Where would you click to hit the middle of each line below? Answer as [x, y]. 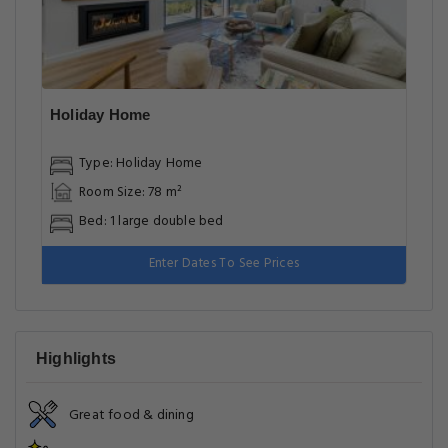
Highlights [76, 358]
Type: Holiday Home [141, 163]
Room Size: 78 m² [131, 192]
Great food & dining [131, 415]
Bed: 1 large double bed [151, 221]
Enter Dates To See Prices [224, 263]
